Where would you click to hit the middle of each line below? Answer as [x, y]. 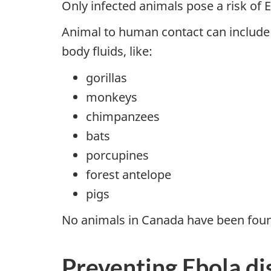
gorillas [106, 77]
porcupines [117, 155]
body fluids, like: [107, 51]
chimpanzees [123, 116]
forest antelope [129, 174]
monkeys [112, 97]
